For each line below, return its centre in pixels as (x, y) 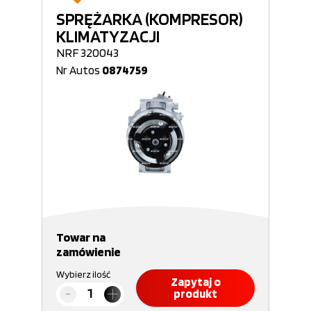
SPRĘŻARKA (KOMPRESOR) (150, 19)
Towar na (81, 237)
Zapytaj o (195, 282)
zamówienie (89, 252)
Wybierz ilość (83, 274)
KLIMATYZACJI (108, 36)
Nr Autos (79, 70)
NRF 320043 (87, 52)
